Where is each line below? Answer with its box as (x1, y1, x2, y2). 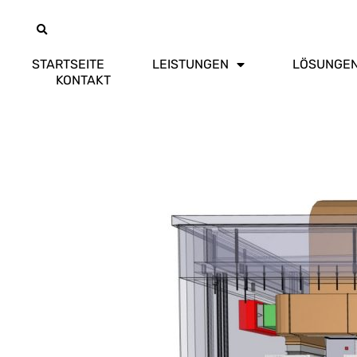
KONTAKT (56, 73, 111, 88)
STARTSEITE (32, 57, 104, 72)
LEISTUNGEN (152, 57, 229, 72)
